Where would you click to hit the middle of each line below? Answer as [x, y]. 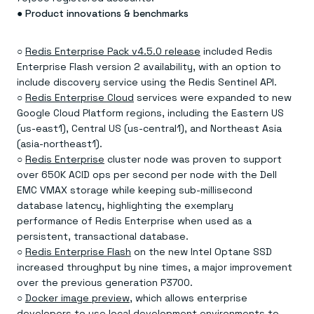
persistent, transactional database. [103, 236]
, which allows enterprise [189, 298]
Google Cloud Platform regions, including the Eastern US [150, 113]
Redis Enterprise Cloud [80, 97]
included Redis [237, 51]
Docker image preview [77, 298]
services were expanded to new [213, 97]
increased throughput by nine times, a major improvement [155, 267]
